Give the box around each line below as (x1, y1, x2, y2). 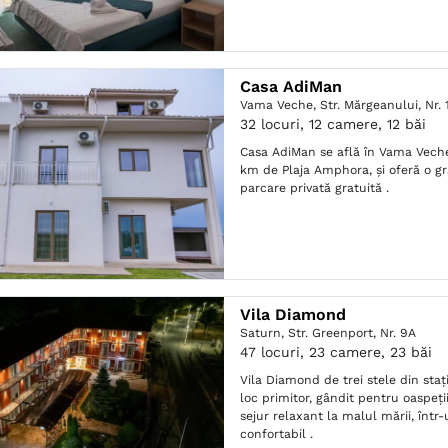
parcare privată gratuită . (240, 181, 390, 195)
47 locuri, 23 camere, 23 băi (240, 344, 433, 360)
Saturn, (240, 326, 289, 340)
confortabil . (240, 427, 314, 441)
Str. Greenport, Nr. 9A (288, 326, 417, 340)
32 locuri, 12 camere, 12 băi (240, 116, 427, 132)
